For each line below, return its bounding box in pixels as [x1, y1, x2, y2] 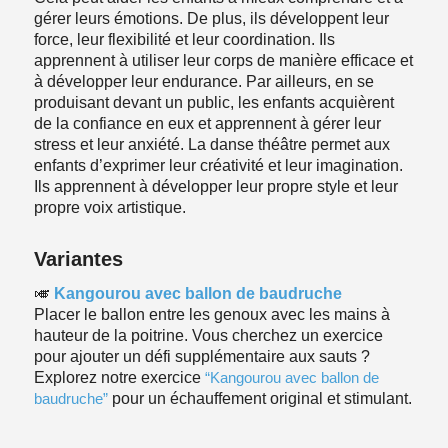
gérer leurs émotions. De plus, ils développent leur [33, 9, 389, 27]
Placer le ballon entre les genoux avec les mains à [33, 306, 390, 324]
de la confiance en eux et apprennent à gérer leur [33, 114, 381, 132]
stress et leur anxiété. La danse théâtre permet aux [33, 135, 390, 153]
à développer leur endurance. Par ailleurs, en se [33, 72, 374, 90]
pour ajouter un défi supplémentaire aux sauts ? [33, 348, 370, 366]
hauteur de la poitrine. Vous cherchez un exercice [33, 327, 383, 345]
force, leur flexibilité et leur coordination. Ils [33, 30, 335, 48]
